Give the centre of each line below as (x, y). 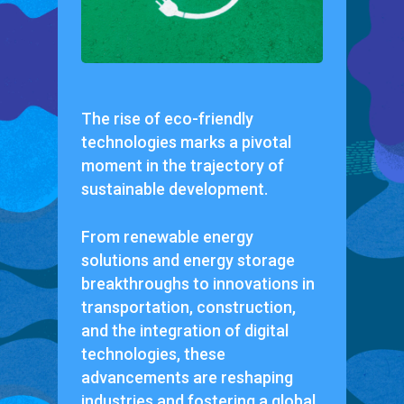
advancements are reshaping (187, 377)
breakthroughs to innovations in (197, 283)
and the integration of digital (184, 330)
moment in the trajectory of (182, 165)
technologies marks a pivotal (186, 142)
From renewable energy (167, 236)
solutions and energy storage (188, 260)
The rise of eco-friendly (167, 118)
